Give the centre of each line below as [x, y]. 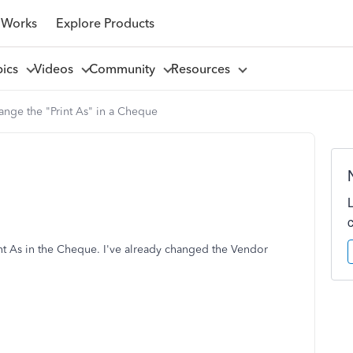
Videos [56, 69]
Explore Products [105, 23]
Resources [203, 69]
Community [125, 69]
